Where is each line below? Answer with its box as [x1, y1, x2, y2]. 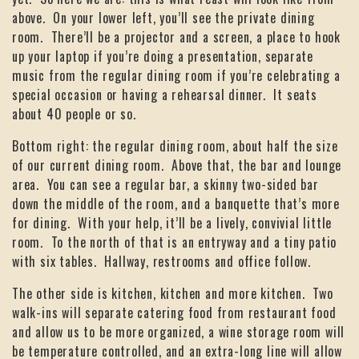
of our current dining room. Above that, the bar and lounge [12, 155, 342, 175]
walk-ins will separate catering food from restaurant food [12, 303, 337, 323]
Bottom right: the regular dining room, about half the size [12, 136, 338, 156]
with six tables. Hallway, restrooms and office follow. [12, 252, 311, 272]
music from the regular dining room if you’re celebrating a [12, 66, 341, 86]
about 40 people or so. [12, 104, 136, 124]
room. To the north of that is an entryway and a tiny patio [12, 232, 337, 252]
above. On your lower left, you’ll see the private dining [12, 8, 315, 28]
